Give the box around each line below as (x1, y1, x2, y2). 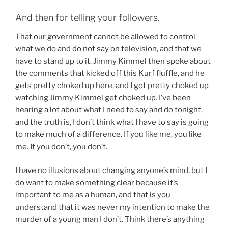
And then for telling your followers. (15, 12, 160, 23)
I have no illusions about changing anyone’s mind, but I (15, 165, 207, 175)
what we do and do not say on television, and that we (15, 44, 202, 54)
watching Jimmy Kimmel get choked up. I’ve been (15, 93, 191, 103)
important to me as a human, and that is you (15, 190, 170, 199)
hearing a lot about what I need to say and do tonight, (15, 105, 203, 115)
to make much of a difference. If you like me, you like (15, 130, 202, 139)
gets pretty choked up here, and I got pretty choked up (15, 81, 209, 91)
